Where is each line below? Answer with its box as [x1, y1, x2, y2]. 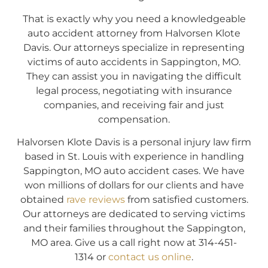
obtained [20, 194, 66, 206]
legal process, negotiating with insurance [36, 85, 232, 97]
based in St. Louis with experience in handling [24, 151, 244, 163]
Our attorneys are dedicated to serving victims [23, 208, 245, 220]
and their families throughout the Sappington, [23, 223, 245, 234]
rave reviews [66, 194, 125, 206]
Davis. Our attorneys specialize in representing [23, 42, 245, 54]
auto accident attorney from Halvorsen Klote [28, 28, 240, 39]
